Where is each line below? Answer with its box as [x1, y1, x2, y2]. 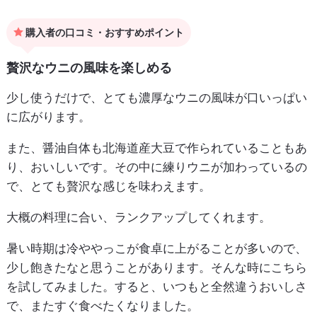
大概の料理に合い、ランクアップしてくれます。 [6, 209, 271, 224]
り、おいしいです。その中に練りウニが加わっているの [6, 159, 307, 174]
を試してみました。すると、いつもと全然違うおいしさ [6, 279, 307, 294]
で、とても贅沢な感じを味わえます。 [6, 178, 211, 193]
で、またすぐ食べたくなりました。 [6, 298, 199, 313]
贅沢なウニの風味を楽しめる [6, 59, 172, 75]
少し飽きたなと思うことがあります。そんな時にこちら [6, 260, 307, 275]
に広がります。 [6, 109, 91, 124]
